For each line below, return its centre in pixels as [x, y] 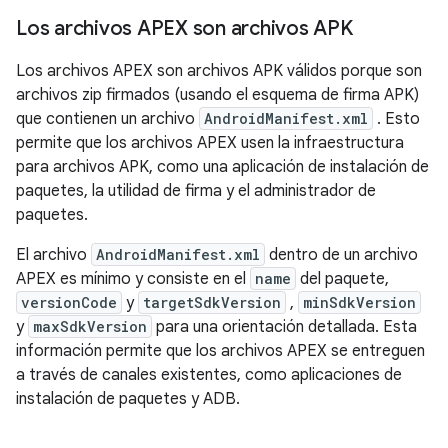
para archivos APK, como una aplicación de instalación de [222, 166]
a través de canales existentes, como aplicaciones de [209, 374]
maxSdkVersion [90, 326]
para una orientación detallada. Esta [284, 326]
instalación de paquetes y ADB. [128, 398]
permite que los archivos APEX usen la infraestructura [210, 142]
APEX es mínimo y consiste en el [133, 278]
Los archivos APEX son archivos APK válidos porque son [219, 70]
